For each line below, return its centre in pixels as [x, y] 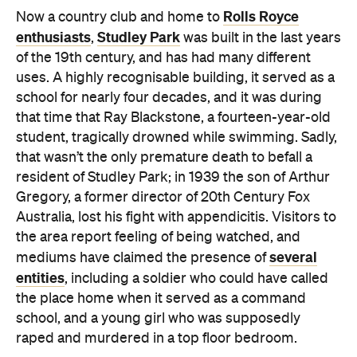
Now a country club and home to [120, 18]
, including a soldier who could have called [196, 279]
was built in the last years [261, 39]
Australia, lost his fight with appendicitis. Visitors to [176, 218]
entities [40, 279]
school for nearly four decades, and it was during [169, 98]
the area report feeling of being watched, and [158, 238]
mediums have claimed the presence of [143, 259]
